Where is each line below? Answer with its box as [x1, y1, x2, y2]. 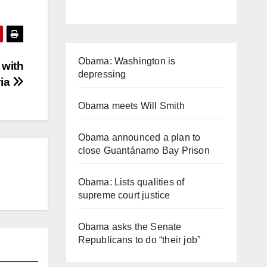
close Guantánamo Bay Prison [77, 145, 210, 156]
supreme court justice [77, 190, 170, 200]
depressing [77, 69, 126, 79]
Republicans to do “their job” [77, 234, 201, 245]
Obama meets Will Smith [77, 100, 185, 111]
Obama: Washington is [77, 55, 176, 66]
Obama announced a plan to [77, 132, 201, 142]
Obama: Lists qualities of [77, 176, 185, 187]
